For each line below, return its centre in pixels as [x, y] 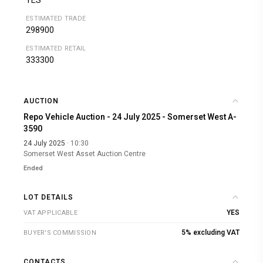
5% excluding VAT [210, 232]
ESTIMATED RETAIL [56, 48]
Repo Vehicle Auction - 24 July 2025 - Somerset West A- [130, 117]
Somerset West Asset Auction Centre [85, 154]
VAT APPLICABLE [50, 213]
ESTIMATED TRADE [56, 18]
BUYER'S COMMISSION [60, 232]
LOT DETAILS [48, 197]
